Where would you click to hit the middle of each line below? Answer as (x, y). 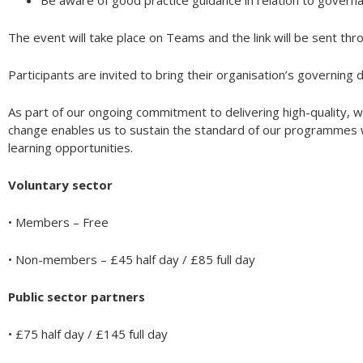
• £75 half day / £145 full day (88, 334)
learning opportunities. (70, 147)
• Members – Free (58, 222)
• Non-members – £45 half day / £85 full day (132, 259)
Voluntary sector (60, 185)
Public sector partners (77, 297)
